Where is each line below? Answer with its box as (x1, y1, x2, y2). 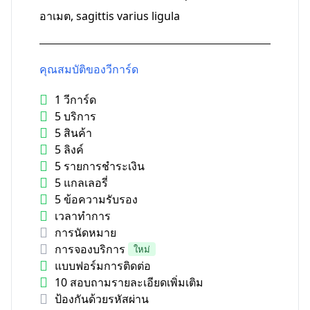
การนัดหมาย (55, 225, 116, 241)
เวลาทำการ (55, 208, 111, 224)
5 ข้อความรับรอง (55, 192, 138, 208)
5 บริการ (55, 109, 96, 125)
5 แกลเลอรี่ (55, 175, 108, 191)
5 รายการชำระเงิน (55, 158, 145, 174)
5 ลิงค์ (55, 142, 84, 158)
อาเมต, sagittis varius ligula (39, 8, 180, 24)
